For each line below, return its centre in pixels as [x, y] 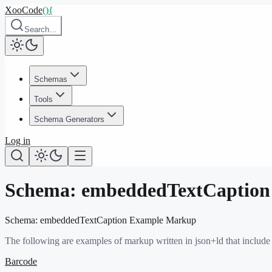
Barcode [21, 261]
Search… [41, 29]
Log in [18, 141]
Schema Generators [69, 119]
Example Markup [161, 220]
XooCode [24, 10]
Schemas [51, 79]
